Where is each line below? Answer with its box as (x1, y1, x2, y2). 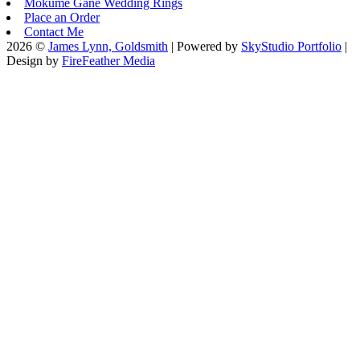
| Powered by (168, 39, 241, 53)
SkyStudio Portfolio (241, 39, 342, 53)
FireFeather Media (62, 53, 155, 67)
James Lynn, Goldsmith (48, 39, 168, 53)
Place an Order (24, 10, 100, 24)
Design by (6, 53, 62, 67)
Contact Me (24, 24, 84, 39)
